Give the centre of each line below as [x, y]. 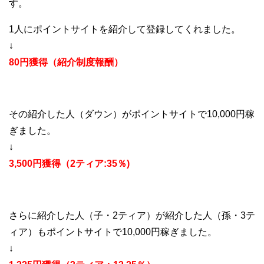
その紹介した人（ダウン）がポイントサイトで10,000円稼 [132, 114]
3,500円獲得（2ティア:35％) [69, 163]
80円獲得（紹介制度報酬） [66, 62]
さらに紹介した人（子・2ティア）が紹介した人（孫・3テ [132, 215]
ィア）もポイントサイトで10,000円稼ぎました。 [113, 232]
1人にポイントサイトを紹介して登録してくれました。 [125, 29]
